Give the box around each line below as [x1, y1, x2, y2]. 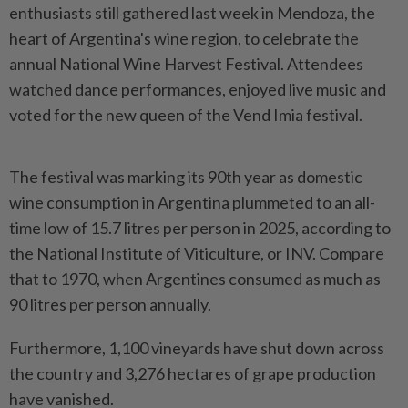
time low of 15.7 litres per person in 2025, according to [9, 218, 391, 239]
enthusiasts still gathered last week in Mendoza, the [9, 3, 375, 24]
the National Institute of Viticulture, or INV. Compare [9, 243, 384, 264]
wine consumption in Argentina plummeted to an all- [9, 192, 375, 213]
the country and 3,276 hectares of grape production [9, 363, 376, 384]
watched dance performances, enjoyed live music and [9, 79, 386, 100]
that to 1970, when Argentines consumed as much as [9, 269, 381, 290]
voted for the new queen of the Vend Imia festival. [9, 105, 362, 126]
